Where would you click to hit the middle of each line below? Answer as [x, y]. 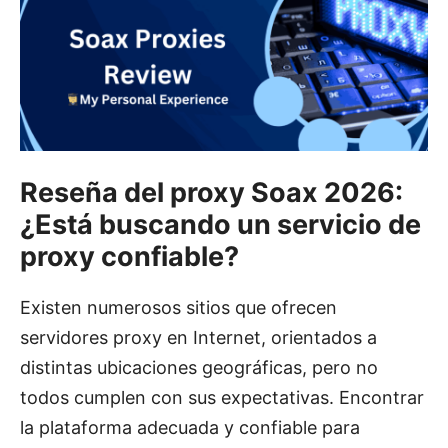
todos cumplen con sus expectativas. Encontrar [222, 398]
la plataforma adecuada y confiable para [190, 428]
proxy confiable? [129, 257]
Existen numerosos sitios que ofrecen [178, 308]
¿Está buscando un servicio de [220, 225]
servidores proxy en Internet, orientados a [198, 338]
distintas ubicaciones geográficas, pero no [199, 368]
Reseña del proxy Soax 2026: [211, 193]
